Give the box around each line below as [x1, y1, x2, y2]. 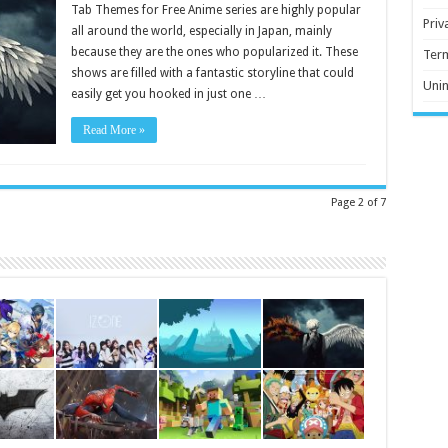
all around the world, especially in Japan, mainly [70, 23, 332, 38]
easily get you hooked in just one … [70, 86, 266, 101]
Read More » [82, 122, 145, 137]
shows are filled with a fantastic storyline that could [70, 65, 354, 80]
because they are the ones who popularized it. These [70, 44, 358, 59]
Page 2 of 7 [330, 195, 386, 209]
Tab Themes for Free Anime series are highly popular [70, 2, 361, 17]
